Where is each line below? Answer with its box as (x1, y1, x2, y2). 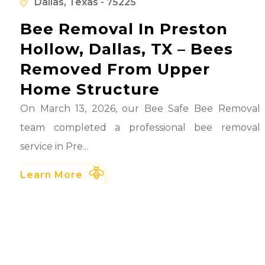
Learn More (20, 169, 83, 180)
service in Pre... (20, 140, 89, 152)
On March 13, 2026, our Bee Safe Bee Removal (20, 102, 260, 114)
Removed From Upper (20, 59, 211, 79)
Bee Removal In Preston (20, 19, 228, 38)
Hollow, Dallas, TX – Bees (20, 39, 234, 59)
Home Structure (20, 79, 160, 99)
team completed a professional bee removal (20, 121, 260, 133)
